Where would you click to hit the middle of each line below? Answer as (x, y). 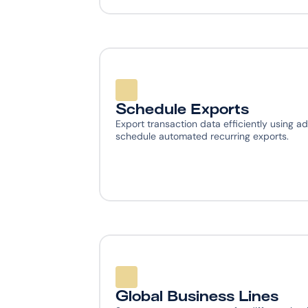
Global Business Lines (197, 296)
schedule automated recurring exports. (202, 136)
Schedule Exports (182, 109)
